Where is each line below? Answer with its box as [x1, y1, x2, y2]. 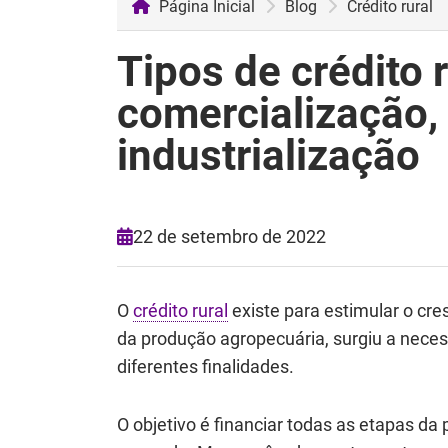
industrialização [117, 131, 420, 180]
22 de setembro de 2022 [133, 226, 326, 247]
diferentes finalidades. [117, 356, 298, 377]
